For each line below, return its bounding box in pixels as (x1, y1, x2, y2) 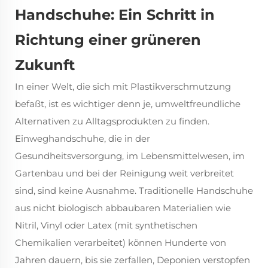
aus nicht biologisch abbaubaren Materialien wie (15, 202, 231, 214)
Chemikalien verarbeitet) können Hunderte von (15, 237, 226, 249)
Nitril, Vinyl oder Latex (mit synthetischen (15, 220, 197, 232)
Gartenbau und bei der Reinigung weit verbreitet (15, 167, 234, 179)
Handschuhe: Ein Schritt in (15, 6, 215, 24)
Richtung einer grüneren (15, 31, 201, 49)
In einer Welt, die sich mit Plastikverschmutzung (15, 81, 231, 93)
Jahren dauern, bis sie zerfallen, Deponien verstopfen (15, 254, 250, 266)
